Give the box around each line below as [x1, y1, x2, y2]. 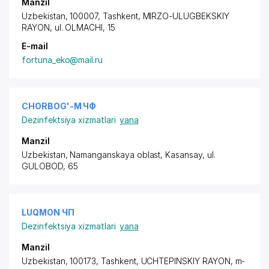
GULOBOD [22, 161, 63, 171]
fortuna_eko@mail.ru [22, 55, 103, 65]
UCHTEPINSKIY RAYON [141, 256, 231, 266]
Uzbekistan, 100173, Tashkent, [22, 256, 141, 266]
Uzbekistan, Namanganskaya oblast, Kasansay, [22, 150, 207, 160]
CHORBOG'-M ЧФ [22, 101, 97, 111]
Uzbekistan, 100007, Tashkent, [22, 11, 143, 21]
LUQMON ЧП [22, 207, 74, 217]
